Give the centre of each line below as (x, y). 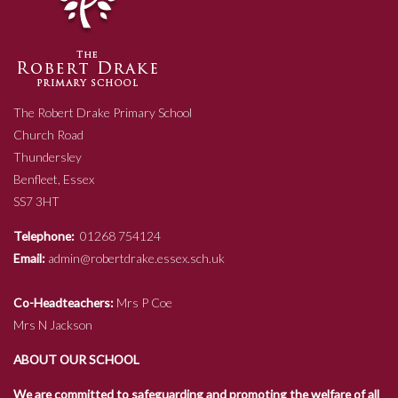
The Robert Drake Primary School (103, 112)
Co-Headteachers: (64, 302)
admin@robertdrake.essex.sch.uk (135, 258)
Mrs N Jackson (53, 324)
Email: (29, 258)
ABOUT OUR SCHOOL (76, 359)
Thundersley (48, 156)
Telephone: (44, 235)
